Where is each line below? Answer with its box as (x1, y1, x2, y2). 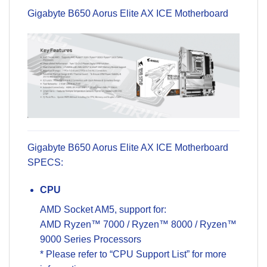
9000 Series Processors (39, 234, 141, 244)
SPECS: (27, 157, 63, 167)
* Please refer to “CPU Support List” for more (39, 249, 226, 259)
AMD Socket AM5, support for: (39, 204, 166, 215)
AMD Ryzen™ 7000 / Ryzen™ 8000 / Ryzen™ (39, 219, 237, 229)
